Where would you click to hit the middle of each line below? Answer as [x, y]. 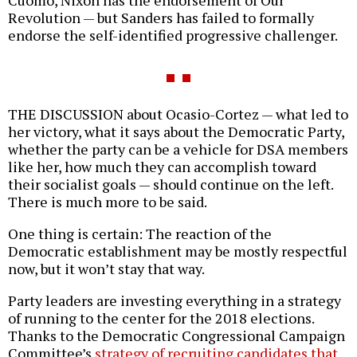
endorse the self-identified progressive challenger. [173, 35]
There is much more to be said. [108, 201]
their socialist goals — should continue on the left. [171, 184]
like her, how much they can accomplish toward [162, 166]
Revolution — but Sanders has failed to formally [161, 17]
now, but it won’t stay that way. [106, 268]
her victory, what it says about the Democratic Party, [176, 131]
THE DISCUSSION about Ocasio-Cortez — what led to [178, 114]
